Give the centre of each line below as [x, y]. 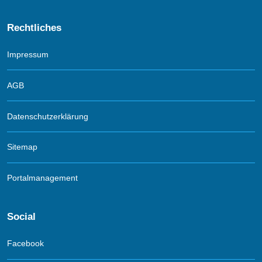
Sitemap [22, 147]
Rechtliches [34, 27]
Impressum [28, 55]
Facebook [25, 244]
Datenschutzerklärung [48, 116]
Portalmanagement [42, 178]
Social [21, 217]
